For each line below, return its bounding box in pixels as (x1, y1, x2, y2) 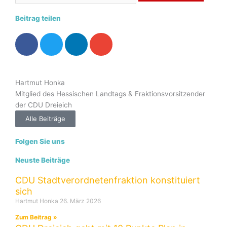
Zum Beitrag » (15, 213, 57, 221)
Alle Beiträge (25, 115, 65, 123)
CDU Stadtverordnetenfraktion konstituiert (15, 175, 200, 186)
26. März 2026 (60, 197, 101, 205)
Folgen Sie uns (15, 137, 65, 146)
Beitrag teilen (15, 14, 61, 23)
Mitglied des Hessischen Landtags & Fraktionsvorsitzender (15, 90, 205, 98)
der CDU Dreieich (15, 101, 72, 109)
